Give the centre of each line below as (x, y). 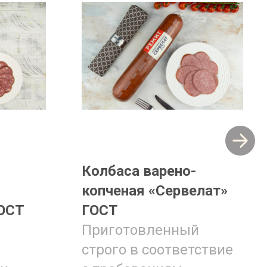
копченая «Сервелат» (155, 191)
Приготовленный (140, 230)
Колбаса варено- (139, 171)
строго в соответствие (157, 250)
